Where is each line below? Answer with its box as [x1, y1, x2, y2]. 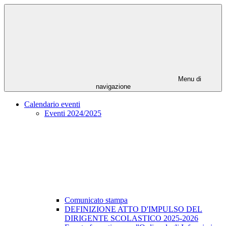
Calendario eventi [24, 100, 80, 109]
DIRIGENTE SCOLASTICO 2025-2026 [65, 214, 198, 223]
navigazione [95, 83, 131, 91]
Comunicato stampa [65, 196, 128, 205]
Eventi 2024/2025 [44, 109, 101, 118]
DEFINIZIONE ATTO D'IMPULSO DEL [65, 205, 202, 214]
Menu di [176, 75, 201, 83]
